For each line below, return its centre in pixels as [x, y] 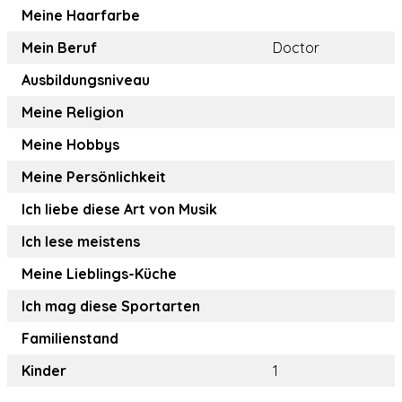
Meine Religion [73, 112]
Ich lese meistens [81, 241]
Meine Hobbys [70, 144]
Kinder [44, 371]
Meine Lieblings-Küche [99, 274]
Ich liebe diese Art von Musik [119, 209]
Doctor [296, 48]
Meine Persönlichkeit [94, 177]
